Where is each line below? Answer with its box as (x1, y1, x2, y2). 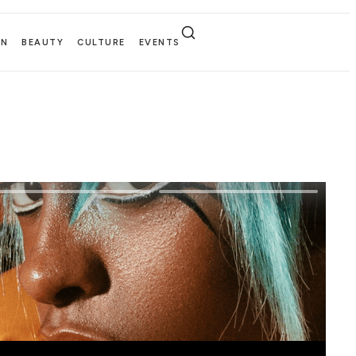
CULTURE (77, 37, 126, 48)
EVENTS (138, 37, 180, 48)
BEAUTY (21, 37, 64, 48)
